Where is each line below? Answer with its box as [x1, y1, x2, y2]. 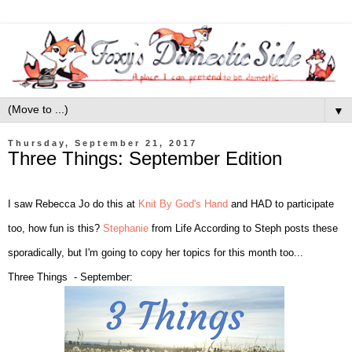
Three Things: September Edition [8, 148, 282, 169]
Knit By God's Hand [138, 197, 228, 210]
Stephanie [103, 222, 148, 234]
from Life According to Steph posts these [148, 222, 338, 234]
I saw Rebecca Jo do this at [8, 197, 138, 210]
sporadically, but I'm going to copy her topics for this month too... [8, 246, 303, 258]
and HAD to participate [228, 197, 334, 210]
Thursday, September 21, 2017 [8, 138, 197, 148]
